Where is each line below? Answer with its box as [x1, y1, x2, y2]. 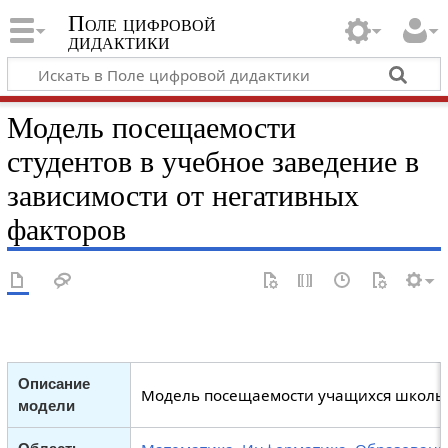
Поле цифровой [67, 11, 216, 37]
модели [17, 397, 75, 415]
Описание [17, 375, 90, 393]
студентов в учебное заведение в [6, 144, 419, 179]
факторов [6, 212, 126, 247]
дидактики [67, 29, 170, 55]
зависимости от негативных [6, 178, 359, 213]
